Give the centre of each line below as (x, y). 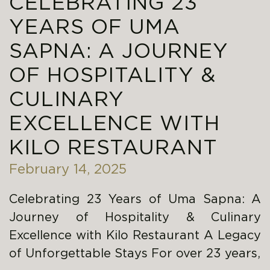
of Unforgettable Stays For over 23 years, (135, 253)
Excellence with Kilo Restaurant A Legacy (135, 235)
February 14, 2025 (68, 170)
